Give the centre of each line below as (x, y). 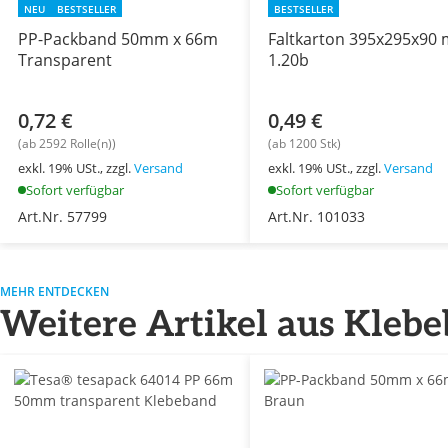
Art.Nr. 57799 (62, 217)
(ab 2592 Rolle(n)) (67, 144)
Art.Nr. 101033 (316, 217)
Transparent (65, 60)
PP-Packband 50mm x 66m (118, 39)
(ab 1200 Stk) (304, 144)
